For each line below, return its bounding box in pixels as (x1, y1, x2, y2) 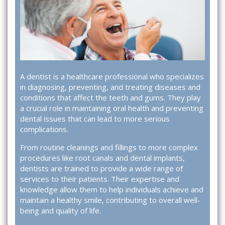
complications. (20, 124, 68, 135)
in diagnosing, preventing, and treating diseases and (20, 82, 200, 92)
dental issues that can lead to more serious (20, 114, 170, 124)
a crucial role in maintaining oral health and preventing (20, 103, 203, 114)
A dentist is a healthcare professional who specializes (20, 71, 204, 82)
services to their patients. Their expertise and (20, 174, 179, 184)
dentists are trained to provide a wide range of (20, 163, 183, 174)
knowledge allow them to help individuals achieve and (20, 184, 203, 195)
